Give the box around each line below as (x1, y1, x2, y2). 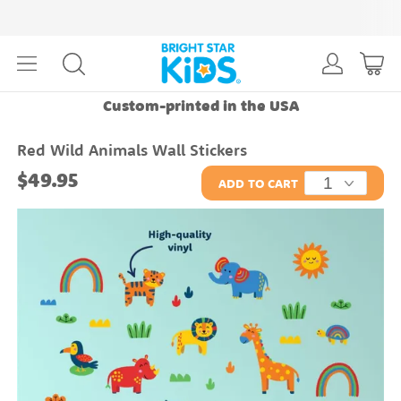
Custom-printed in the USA (102, 99, 299, 115)
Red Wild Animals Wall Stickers (17, 143, 248, 159)
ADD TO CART (218, 178, 299, 192)
